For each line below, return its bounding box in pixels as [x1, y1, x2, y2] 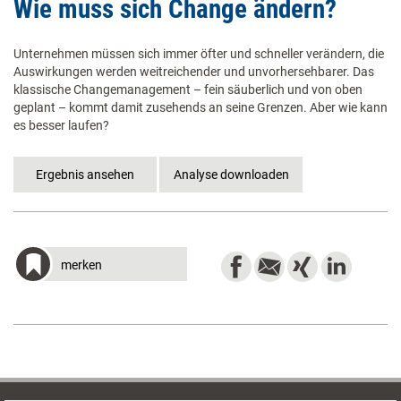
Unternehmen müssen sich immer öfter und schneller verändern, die [13, 47, 384, 62]
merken [61, 258, 102, 273]
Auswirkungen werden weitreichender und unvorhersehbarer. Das [13, 64, 374, 80]
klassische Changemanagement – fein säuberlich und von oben [13, 82, 363, 98]
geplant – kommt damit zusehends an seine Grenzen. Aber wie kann [13, 100, 388, 115]
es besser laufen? [13, 118, 109, 133]
